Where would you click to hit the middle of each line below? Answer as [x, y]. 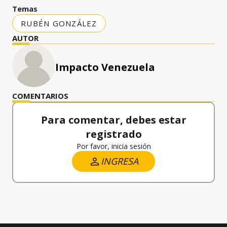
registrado [113, 134]
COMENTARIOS [40, 96]
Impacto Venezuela [105, 67]
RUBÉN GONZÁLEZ [59, 23]
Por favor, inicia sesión [113, 146]
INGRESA [120, 161]
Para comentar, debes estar [113, 120]
